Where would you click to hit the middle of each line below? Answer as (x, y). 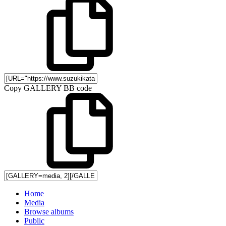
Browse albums (49, 211)
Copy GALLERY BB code (48, 88)
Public (34, 220)
